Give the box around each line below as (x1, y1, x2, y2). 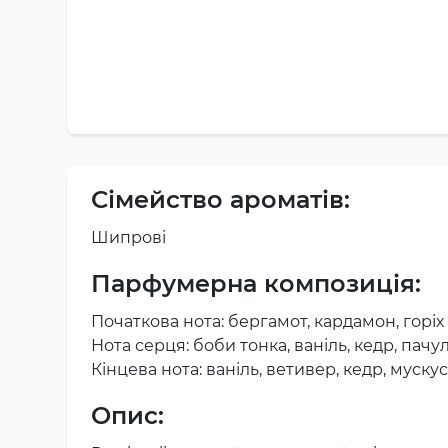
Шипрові (91, 227, 166, 247)
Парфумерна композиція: (91, 268, 421, 298)
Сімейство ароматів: (91, 184, 350, 214)
